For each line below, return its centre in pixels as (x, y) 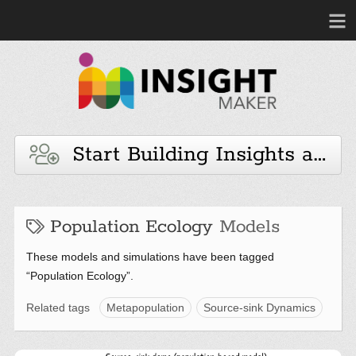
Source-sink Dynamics (259, 308)
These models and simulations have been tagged (150, 257)
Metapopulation (145, 308)
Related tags (58, 308)
